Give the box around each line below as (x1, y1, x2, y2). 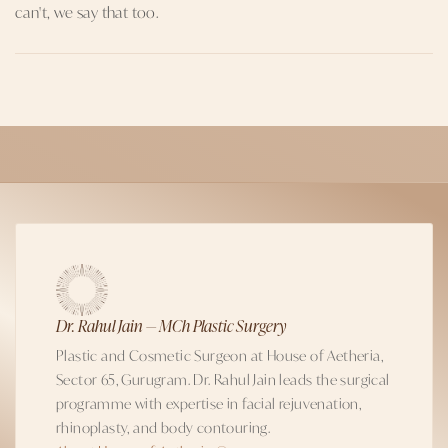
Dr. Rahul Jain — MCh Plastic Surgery (56, 313, 286, 337)
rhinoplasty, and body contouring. (56, 416, 271, 437)
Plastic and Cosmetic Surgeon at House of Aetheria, (56, 344, 383, 365)
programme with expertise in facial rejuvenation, (56, 392, 362, 413)
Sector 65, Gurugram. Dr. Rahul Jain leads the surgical (56, 368, 390, 389)
